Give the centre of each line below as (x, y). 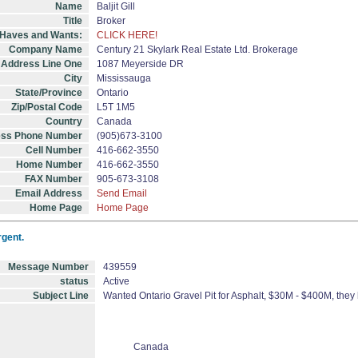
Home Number (49, 165)
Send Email (122, 193)
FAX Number (54, 179)
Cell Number (54, 150)
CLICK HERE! (127, 35)
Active (116, 281)
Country (64, 121)
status (74, 281)
